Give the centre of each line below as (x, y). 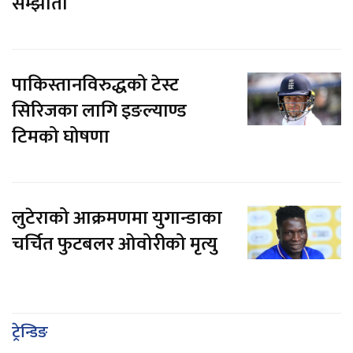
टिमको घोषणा (61, 137)
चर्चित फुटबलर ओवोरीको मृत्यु (115, 244)
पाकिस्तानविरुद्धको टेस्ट (95, 85)
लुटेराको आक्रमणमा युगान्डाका (117, 218)
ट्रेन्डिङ (30, 332)
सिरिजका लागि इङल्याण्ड (99, 111)
